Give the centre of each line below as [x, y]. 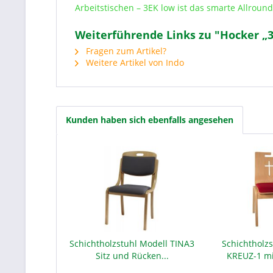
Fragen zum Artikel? [125, 51]
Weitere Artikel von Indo [134, 62]
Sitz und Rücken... [132, 256]
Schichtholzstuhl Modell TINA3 [132, 243]
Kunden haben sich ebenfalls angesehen [150, 120]
